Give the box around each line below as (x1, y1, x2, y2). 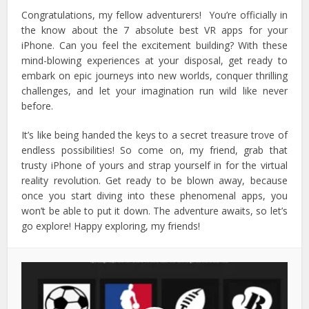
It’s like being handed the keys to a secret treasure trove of (21, 128, 288, 141)
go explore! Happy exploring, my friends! (21, 219, 201, 232)
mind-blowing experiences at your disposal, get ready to (21, 53, 288, 67)
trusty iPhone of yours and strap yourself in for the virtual (21, 158, 288, 172)
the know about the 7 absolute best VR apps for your (21, 23, 288, 37)
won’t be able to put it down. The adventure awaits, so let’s (21, 203, 288, 217)
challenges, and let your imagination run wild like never (21, 83, 288, 97)
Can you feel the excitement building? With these (59, 38, 288, 52)
